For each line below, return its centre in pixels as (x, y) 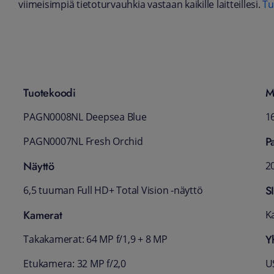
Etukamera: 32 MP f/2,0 (75, 264)
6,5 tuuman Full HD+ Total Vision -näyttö (113, 191)
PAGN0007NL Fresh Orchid (83, 142)
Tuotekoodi (50, 93)
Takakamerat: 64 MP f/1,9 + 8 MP (95, 240)
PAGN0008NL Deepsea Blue (85, 117)
